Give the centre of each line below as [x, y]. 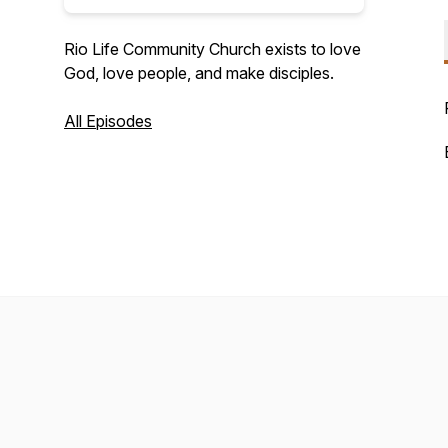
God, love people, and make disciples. [201, 73]
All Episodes [108, 121]
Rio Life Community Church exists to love [212, 49]
